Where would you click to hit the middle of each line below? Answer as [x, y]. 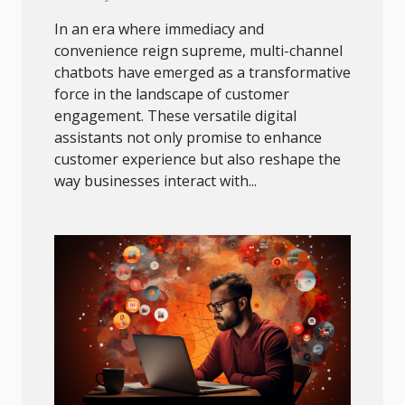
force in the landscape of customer [172, 94]
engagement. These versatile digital [175, 116]
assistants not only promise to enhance [188, 138]
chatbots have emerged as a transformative [202, 73]
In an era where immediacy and [159, 29]
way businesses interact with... [155, 181]
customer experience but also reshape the [198, 160]
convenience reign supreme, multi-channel [198, 51]
